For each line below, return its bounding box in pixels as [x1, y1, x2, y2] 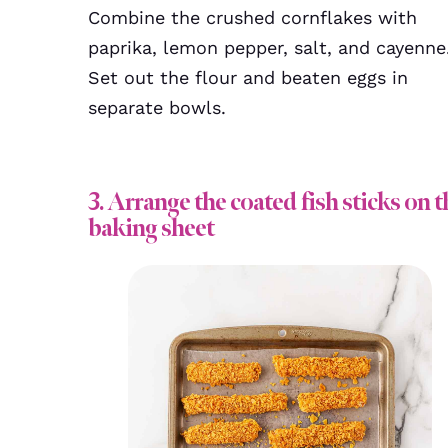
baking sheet [88, 212, 214, 244]
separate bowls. [88, 97, 226, 118]
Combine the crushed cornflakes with [88, 7, 417, 28]
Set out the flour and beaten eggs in [88, 67, 408, 88]
